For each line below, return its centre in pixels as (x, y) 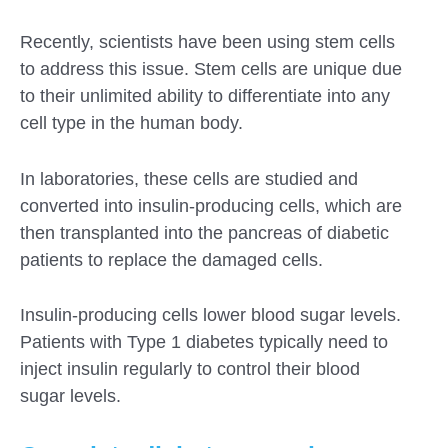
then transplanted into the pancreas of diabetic (204, 232)
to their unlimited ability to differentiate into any (205, 95)
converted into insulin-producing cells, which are (211, 205)
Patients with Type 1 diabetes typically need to (204, 342)
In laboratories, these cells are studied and (189, 178)
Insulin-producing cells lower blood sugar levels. (210, 315)
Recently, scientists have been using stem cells (207, 41)
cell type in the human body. (131, 122)
